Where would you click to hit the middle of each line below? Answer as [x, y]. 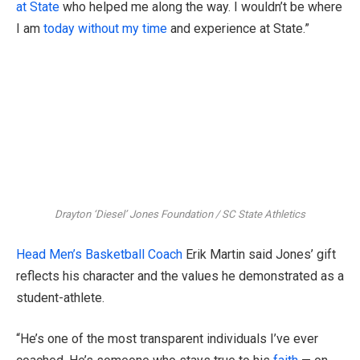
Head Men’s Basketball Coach [99, 254]
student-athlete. [60, 297]
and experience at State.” [238, 29]
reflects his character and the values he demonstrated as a [180, 276]
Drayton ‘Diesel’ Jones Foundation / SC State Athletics [180, 215]
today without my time [105, 29]
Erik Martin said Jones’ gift [259, 254]
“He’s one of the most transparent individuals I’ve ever [167, 339]
